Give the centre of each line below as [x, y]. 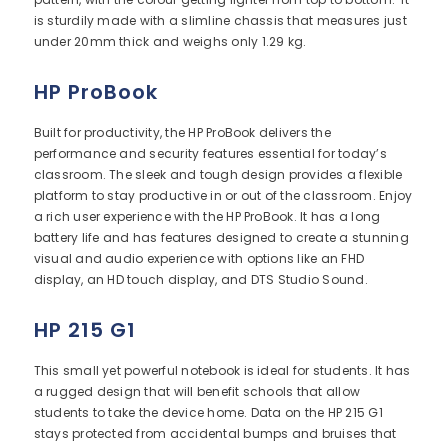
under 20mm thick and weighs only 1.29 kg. [170, 41]
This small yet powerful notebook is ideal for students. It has [222, 370]
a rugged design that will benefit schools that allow [197, 391]
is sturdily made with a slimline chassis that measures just [220, 20]
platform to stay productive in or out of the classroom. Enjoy [223, 195]
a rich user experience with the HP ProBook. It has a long [207, 216]
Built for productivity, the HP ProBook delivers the [182, 132]
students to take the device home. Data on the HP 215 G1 [208, 412]
